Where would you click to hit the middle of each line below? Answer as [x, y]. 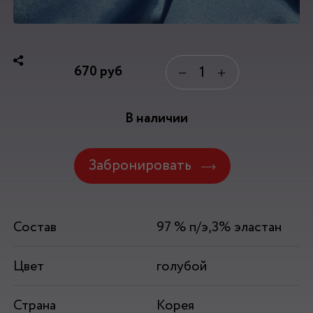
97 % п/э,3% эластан [219, 227]
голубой [181, 266]
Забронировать [140, 166]
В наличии [156, 118]
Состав [35, 227]
